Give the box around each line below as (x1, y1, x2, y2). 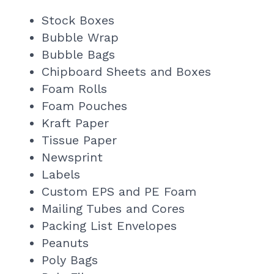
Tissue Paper (41, 133, 117, 148)
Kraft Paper (41, 116, 109, 131)
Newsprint (41, 150, 103, 165)
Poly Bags (41, 253, 98, 268)
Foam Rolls (41, 81, 107, 97)
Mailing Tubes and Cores (41, 201, 185, 217)
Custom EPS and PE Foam (41, 184, 196, 199)
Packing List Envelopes (41, 218, 177, 234)
